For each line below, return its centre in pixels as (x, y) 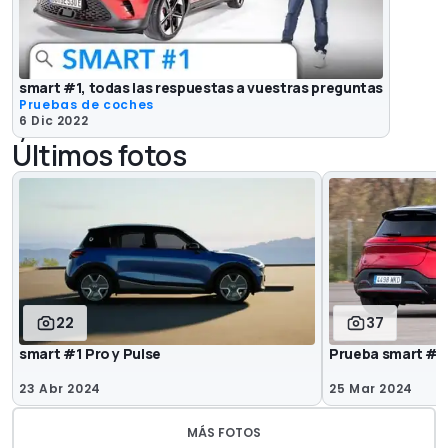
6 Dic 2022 (54, 121)
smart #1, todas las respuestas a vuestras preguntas (201, 88)
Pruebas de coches (86, 105)
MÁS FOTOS (224, 432)
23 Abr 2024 (60, 388)
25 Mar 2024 (371, 388)
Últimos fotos (99, 155)
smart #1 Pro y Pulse (90, 353)
